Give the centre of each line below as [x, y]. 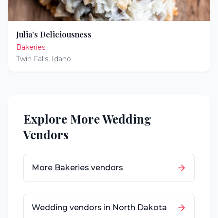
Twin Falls [32, 59]
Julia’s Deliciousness [54, 34]
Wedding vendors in [72, 208]
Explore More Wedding [87, 119]
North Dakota [140, 208]
